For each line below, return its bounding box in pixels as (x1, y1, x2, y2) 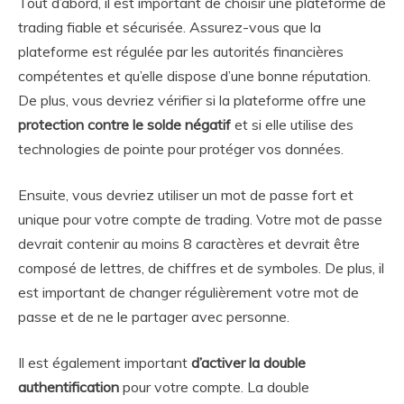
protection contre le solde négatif (18, 115, 231, 133)
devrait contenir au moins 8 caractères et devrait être (18, 234, 360, 252)
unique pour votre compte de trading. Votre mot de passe (18, 209, 382, 228)
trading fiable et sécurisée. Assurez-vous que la (18, 17, 321, 36)
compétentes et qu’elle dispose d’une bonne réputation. (18, 66, 371, 85)
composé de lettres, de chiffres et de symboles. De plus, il (18, 258, 384, 277)
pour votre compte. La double (119, 377, 309, 396)
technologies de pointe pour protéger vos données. (18, 139, 344, 158)
